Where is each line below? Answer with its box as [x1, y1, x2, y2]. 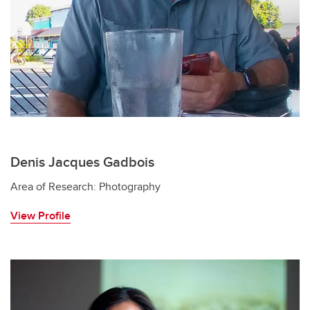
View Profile [10, 208, 71, 224]
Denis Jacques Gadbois [10, 152, 154, 172]
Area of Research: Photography [10, 179, 161, 194]
